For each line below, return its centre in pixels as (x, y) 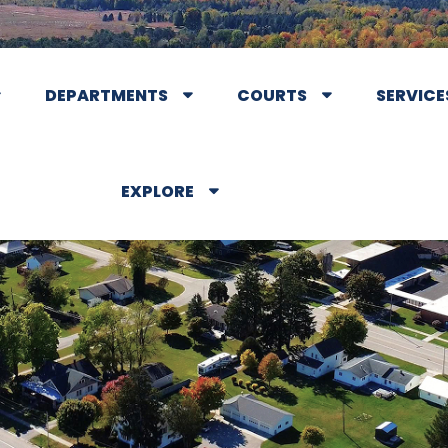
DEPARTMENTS (106, 95)
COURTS (272, 95)
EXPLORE (157, 191)
